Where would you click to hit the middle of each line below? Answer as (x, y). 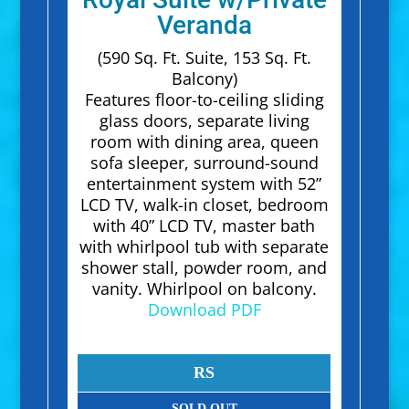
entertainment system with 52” (204, 184)
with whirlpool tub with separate (204, 247)
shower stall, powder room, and (204, 268)
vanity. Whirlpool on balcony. (204, 289)
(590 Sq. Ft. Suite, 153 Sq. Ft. (204, 58)
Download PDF (204, 310)
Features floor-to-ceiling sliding (204, 100)
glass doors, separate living (204, 121)
